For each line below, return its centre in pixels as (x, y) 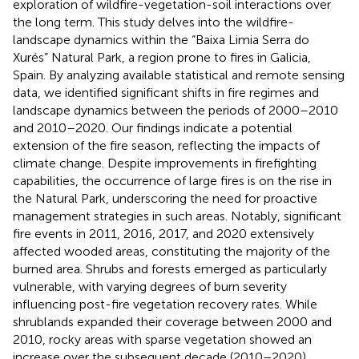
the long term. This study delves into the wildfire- (153, 22)
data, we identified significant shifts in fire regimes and (166, 92)
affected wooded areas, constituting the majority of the (171, 251)
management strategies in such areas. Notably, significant (177, 216)
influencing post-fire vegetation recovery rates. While (165, 304)
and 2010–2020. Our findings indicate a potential (153, 127)
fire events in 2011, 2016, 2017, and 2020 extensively (163, 233)
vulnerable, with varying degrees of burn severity (150, 286)
